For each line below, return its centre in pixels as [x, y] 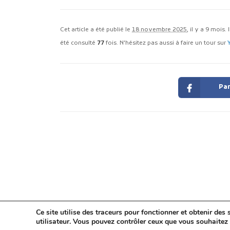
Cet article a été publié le [96, 30]
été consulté [79, 43]
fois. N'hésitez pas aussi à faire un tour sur [166, 43]
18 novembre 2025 [159, 30]
